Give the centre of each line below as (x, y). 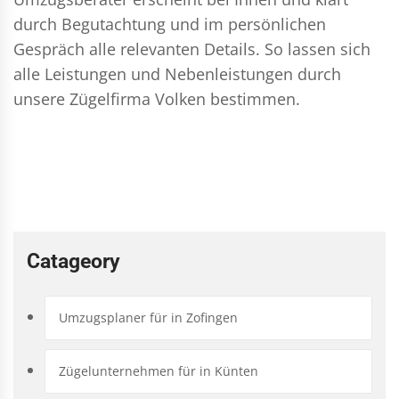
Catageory (73, 261)
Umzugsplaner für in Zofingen (148, 317)
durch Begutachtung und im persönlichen (170, 24)
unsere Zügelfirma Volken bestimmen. (157, 98)
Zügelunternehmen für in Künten (159, 370)
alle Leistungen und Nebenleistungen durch (177, 73)
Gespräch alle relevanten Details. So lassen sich (192, 49)
